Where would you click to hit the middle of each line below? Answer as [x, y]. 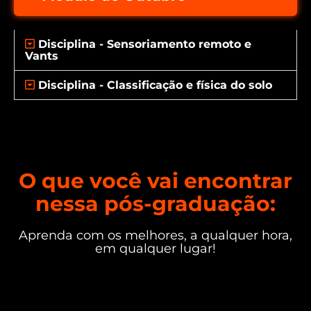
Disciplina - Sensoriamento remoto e [145, 44]
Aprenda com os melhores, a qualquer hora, [155, 235]
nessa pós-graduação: [155, 204]
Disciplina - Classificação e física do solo [155, 85]
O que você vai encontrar [155, 181]
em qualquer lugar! [155, 249]
